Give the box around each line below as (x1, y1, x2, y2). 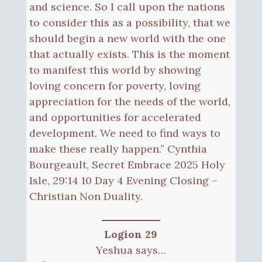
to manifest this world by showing (29, 63, 201, 77)
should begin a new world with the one (29, 31, 226, 45)
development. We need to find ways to (29, 126, 220, 140)
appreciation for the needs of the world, (29, 94, 230, 108)
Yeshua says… (95, 243, 166, 257)
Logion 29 (104, 227, 158, 241)
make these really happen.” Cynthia (29, 142, 207, 156)
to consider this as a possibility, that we (29, 15, 230, 29)
